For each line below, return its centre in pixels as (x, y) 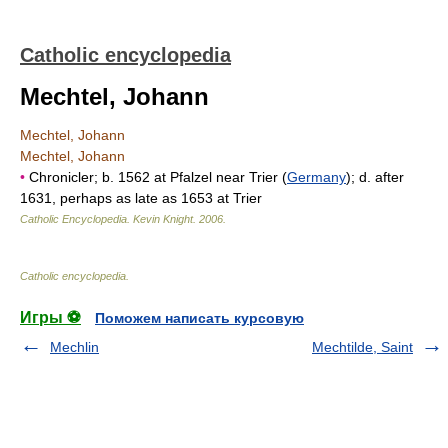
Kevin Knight (163, 219)
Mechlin (74, 347)
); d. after (375, 177)
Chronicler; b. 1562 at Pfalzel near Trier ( (156, 177)
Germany (316, 177)
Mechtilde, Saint (362, 347)
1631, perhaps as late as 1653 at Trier (141, 198)
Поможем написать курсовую (199, 318)
